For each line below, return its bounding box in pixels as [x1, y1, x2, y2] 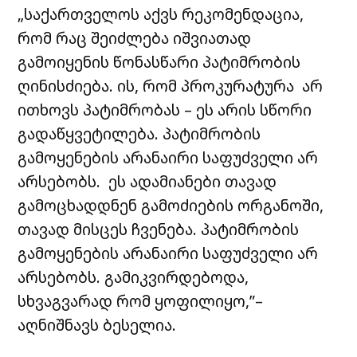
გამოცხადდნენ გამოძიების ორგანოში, [18, 194, 324, 216]
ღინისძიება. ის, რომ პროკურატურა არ [18, 74, 324, 96]
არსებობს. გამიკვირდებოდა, [18, 265, 249, 288]
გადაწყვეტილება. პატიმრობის [18, 122, 261, 144]
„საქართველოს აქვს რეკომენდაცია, [18, 2, 304, 25]
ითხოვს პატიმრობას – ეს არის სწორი [18, 98, 312, 120]
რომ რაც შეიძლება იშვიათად [18, 26, 252, 49]
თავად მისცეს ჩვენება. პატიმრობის [18, 218, 300, 240]
